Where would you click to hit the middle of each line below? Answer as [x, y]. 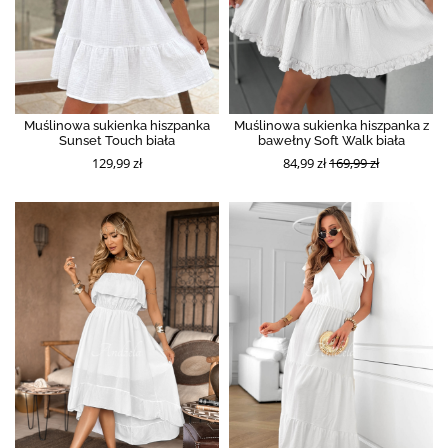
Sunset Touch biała [117, 140]
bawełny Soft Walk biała [331, 140]
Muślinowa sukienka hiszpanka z [331, 125]
